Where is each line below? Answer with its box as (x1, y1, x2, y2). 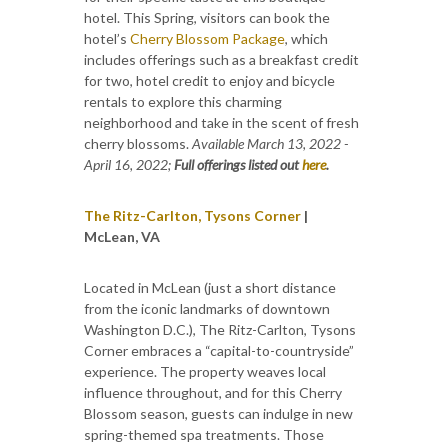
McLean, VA (84, 227, 160, 245)
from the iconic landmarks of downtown (84, 299, 330, 317)
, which (285, 29, 328, 47)
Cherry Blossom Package (127, 29, 285, 47)
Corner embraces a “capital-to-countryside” (84, 341, 354, 359)
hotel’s (84, 29, 127, 47)
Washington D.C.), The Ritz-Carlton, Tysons (84, 320, 356, 338)
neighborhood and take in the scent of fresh (84, 113, 359, 131)
